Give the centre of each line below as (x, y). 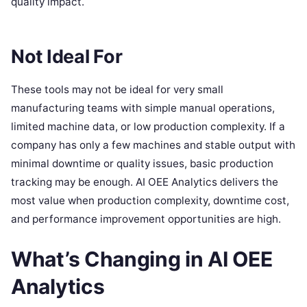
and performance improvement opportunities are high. (146, 219)
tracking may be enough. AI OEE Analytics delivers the (145, 182)
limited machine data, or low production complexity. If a (148, 127)
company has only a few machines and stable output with (153, 145)
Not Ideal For (67, 56)
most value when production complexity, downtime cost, (150, 201)
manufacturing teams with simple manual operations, (143, 108)
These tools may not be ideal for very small (117, 90)
